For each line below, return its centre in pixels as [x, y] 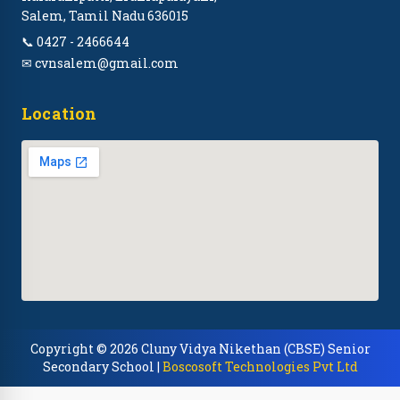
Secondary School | [102, 367]
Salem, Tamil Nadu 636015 [105, 16]
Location [59, 114]
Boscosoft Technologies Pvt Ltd [260, 367]
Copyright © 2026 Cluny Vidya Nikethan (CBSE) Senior [200, 349]
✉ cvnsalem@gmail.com [100, 63]
